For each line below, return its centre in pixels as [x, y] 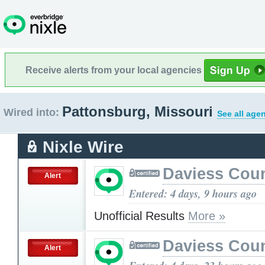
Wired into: [31, 112]
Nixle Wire [83, 147]
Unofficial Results [141, 216]
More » [207, 216]
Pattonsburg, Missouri [140, 112]
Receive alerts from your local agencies [115, 70]
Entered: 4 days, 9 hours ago [193, 193]
